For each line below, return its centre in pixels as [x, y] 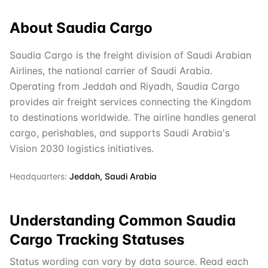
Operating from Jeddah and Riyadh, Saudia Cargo [125, 86]
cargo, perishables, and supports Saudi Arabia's [120, 133]
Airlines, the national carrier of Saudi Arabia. [111, 71]
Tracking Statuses [118, 240]
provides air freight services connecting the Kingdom [130, 102]
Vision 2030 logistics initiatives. [82, 148]
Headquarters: [38, 176]
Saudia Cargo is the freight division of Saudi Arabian [130, 55]
